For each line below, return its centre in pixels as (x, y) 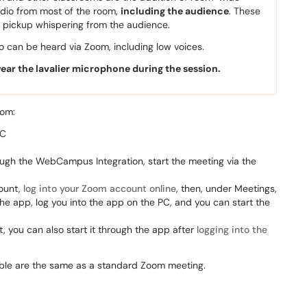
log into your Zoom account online (100, 188)
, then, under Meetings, (226, 188)
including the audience (175, 11)
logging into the (232, 230)
